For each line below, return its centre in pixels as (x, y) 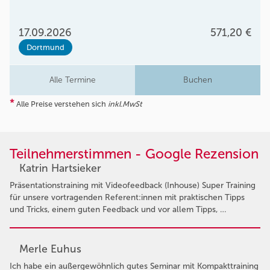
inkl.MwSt (125, 104)
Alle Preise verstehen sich (61, 104)
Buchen (198, 80)
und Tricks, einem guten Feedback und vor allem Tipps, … (118, 209)
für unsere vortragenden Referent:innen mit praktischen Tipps (127, 197)
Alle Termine (72, 80)
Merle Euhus (50, 249)
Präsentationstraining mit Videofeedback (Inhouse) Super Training (133, 185)
